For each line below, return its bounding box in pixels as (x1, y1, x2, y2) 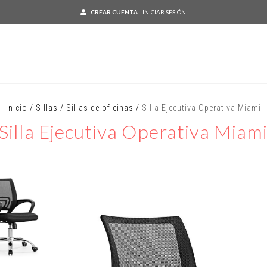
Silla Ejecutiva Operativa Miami (141, 103, 261, 113)
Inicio (5, 103, 27, 113)
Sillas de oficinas (66, 103, 133, 113)
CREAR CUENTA (91, 8, 138, 15)
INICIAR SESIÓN (142, 8, 187, 15)
